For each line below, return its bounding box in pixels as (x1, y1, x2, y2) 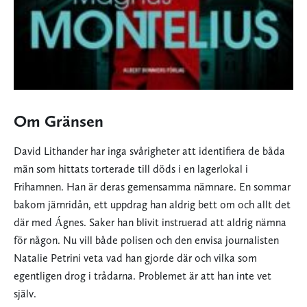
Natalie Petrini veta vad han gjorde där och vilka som (14, 251, 257, 265)
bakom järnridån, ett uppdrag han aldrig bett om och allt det (14, 197, 291, 211)
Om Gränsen (14, 110, 103, 131)
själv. (14, 286, 36, 300)
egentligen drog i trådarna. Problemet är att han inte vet (14, 269, 271, 282)
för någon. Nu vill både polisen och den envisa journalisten (14, 233, 279, 247)
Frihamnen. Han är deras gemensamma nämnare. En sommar (14, 180, 291, 193)
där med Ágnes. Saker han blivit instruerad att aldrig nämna (14, 215, 286, 229)
